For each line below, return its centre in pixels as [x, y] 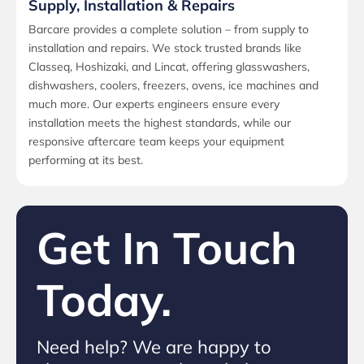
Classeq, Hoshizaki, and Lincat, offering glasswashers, [169, 67]
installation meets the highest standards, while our [160, 123]
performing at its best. [86, 160]
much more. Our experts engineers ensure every [154, 104]
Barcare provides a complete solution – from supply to [169, 30]
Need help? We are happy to [154, 347]
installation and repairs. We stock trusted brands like [165, 48]
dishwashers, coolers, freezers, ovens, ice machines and [173, 86]
